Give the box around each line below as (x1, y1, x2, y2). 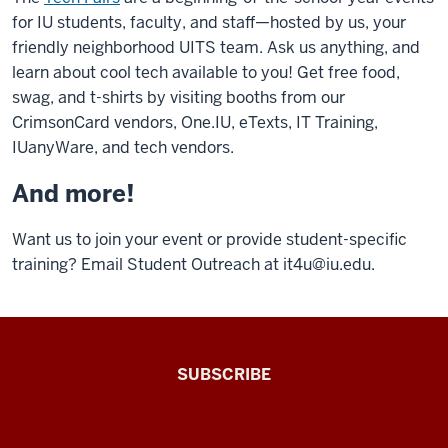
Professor (11, 411, 137, 445)
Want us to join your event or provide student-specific (12, 229, 407, 250)
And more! (12, 178, 135, 209)
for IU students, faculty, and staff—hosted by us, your (12, 12, 406, 33)
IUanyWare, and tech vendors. (12, 137, 234, 158)
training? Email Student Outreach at (12, 254, 283, 275)
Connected (11, 382, 149, 416)
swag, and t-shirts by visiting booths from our (12, 87, 345, 108)
